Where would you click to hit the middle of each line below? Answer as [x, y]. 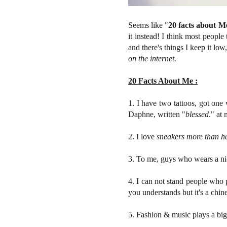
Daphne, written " [157, 114]
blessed [197, 114]
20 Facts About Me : [163, 81]
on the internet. [152, 58]
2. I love [142, 136]
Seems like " [148, 25]
